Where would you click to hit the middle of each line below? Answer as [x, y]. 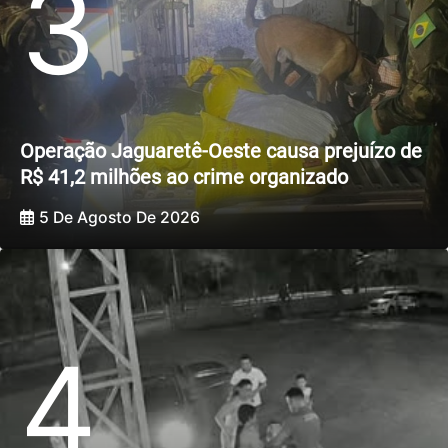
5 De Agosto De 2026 [119, 218]
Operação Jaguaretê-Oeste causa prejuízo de [221, 150]
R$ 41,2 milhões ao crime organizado [184, 176]
